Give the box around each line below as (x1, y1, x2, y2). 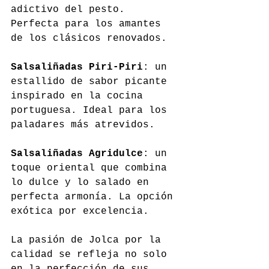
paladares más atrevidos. (11, 119, 155, 131)
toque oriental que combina (11, 163, 173, 174)
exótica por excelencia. (11, 206, 149, 217)
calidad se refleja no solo (11, 249, 173, 261)
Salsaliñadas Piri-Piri (11, 62, 143, 73)
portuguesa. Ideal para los (11, 105, 173, 116)
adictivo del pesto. (11, 4, 131, 16)
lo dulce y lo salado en (11, 177, 155, 189)
